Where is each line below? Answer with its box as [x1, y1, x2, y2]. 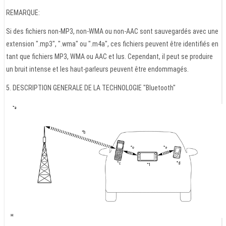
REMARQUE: [6, 9, 40, 17]
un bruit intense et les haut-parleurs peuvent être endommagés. [6, 65, 189, 74]
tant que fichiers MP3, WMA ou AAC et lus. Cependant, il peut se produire [6, 52, 213, 61]
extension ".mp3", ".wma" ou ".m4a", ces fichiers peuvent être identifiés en [6, 40, 218, 48]
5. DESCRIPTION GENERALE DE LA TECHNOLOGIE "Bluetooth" [6, 84, 176, 92]
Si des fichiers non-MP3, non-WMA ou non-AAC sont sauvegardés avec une [6, 27, 218, 36]
